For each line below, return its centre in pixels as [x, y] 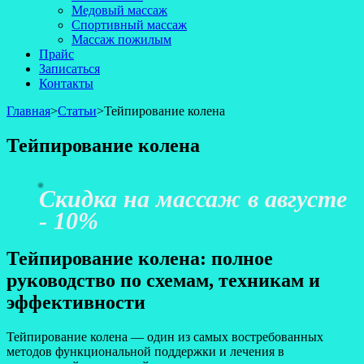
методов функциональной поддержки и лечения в [145, 351]
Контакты [66, 83]
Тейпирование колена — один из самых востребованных [165, 336]
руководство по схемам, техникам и [163, 280]
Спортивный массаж [129, 25]
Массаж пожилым [121, 39]
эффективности [76, 302]
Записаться [69, 69]
